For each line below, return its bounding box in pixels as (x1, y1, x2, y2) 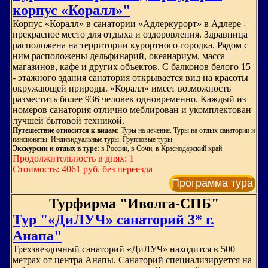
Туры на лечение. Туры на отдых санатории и (119, 126, 255, 135)
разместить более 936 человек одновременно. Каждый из (13, 94, 246, 104)
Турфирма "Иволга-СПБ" (49, 196, 219, 211)
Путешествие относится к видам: (13, 126, 119, 135)
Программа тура (172, 177, 253, 189)
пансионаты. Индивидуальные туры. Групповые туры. (13, 135, 174, 144)
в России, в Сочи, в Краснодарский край (101, 144, 222, 153)
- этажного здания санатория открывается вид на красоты (13, 72, 248, 83)
